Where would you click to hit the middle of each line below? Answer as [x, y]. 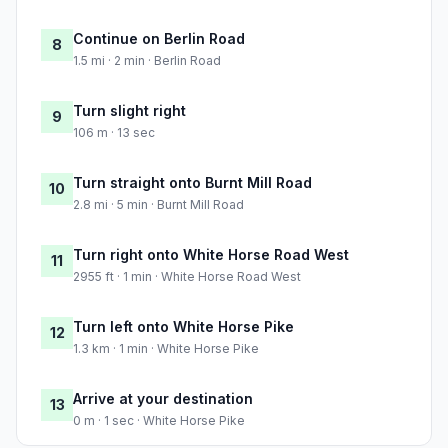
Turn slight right [129, 111]
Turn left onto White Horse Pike [183, 327]
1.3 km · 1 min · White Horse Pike [166, 349]
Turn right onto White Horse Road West [211, 255]
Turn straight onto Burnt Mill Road [192, 183]
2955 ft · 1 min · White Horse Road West [187, 277]
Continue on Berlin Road [159, 39]
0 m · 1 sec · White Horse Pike [159, 421]
